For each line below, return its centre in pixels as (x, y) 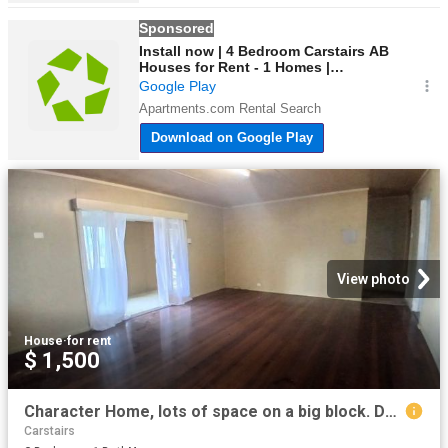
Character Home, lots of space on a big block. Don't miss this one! (391, 411)
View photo (373, 279)
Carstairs (49, 430)
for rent (89, 341)
